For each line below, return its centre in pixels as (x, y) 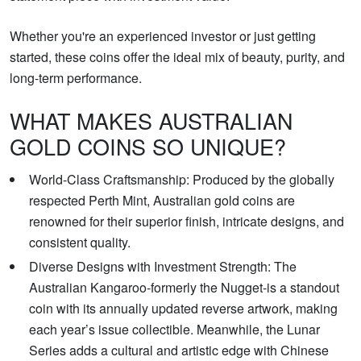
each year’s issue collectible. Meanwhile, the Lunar (174, 330)
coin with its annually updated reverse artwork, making (183, 309)
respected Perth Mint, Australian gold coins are (162, 201)
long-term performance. (76, 78)
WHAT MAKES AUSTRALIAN (151, 121)
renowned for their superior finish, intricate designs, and (187, 222)
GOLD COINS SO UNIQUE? (148, 147)
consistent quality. (80, 243)
